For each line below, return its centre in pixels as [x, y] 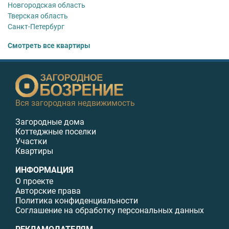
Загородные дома [50, 122]
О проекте [34, 181]
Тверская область [38, 16]
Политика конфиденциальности [77, 200]
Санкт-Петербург [36, 26]
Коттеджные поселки [56, 131]
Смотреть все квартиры [49, 45]
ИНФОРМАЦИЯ [44, 170]
